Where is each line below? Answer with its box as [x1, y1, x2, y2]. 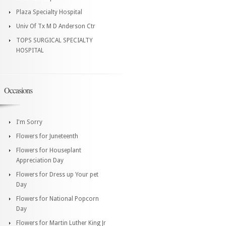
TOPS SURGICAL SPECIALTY [16, 36, 93, 44]
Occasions [4, 84, 32, 95]
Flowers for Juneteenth [16, 132, 78, 140]
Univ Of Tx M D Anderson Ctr [16, 22, 95, 30]
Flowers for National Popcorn [16, 195, 99, 202]
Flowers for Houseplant [16, 146, 81, 154]
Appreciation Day [16, 156, 64, 164]
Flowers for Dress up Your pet [16, 171, 98, 178]
